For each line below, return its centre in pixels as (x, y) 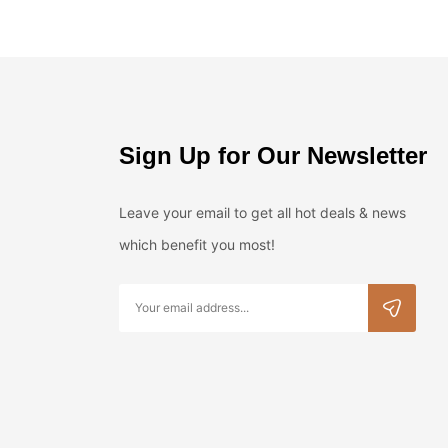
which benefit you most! (196, 244)
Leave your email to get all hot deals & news (262, 212)
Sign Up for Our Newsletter (272, 155)
